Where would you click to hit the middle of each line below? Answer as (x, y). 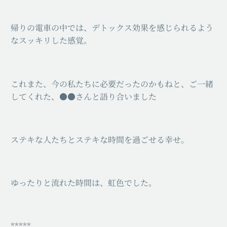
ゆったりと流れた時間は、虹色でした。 (84, 182)
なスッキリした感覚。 (51, 41)
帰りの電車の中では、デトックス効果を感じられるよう (112, 28)
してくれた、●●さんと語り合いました (84, 96)
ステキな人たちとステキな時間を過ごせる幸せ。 (100, 139)
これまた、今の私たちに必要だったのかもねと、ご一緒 (112, 84)
